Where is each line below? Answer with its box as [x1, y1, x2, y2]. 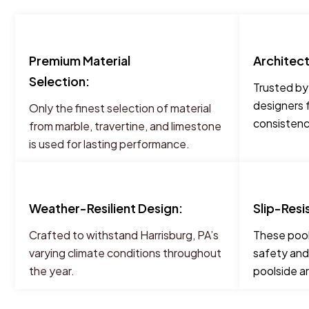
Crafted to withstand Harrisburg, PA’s [29, 228, 219, 242]
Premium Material [29, 52, 130, 68]
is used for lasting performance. [29, 137, 190, 151]
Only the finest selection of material [29, 101, 211, 115]
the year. [29, 263, 74, 278]
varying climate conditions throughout [29, 246, 221, 260]
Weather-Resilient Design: [29, 200, 183, 216]
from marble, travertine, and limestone [29, 119, 221, 133]
